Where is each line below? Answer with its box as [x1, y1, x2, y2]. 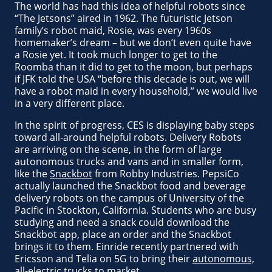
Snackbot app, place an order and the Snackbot [15, 228, 231, 241]
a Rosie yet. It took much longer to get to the [15, 48, 217, 61]
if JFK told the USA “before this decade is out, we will [15, 72, 250, 86]
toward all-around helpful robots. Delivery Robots [15, 131, 242, 144]
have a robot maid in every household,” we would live [15, 84, 257, 98]
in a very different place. [15, 97, 124, 110]
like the [15, 167, 50, 180]
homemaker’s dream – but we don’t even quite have [15, 36, 251, 49]
